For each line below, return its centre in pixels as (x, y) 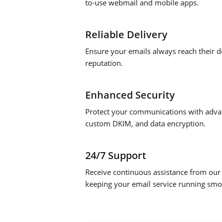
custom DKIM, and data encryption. (145, 123)
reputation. (104, 63)
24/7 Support (116, 155)
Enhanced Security (130, 95)
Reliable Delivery (126, 34)
